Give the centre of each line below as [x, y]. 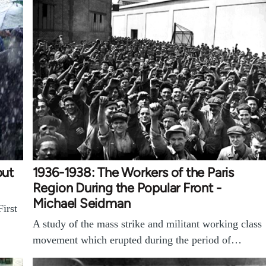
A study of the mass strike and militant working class [147, 224]
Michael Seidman [81, 204]
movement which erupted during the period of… [137, 240]
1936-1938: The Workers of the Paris [133, 173]
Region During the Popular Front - [127, 188]
